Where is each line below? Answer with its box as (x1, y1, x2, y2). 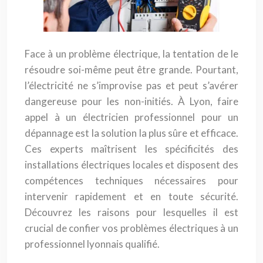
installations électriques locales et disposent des (25, 159, 238, 171)
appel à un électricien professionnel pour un (25, 111, 238, 123)
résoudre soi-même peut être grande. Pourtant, (25, 63, 238, 76)
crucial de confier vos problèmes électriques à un (25, 222, 238, 234)
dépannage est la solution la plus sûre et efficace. (25, 127, 238, 139)
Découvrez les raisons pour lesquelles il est (25, 206, 238, 218)
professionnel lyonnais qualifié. (25, 238, 160, 250)
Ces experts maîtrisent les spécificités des (25, 143, 238, 155)
